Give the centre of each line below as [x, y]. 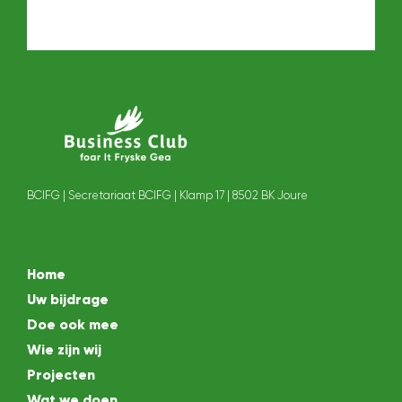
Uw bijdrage [68, 299]
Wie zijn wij [64, 349]
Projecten [61, 374]
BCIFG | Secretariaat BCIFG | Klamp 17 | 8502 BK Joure [167, 195]
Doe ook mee [73, 324]
